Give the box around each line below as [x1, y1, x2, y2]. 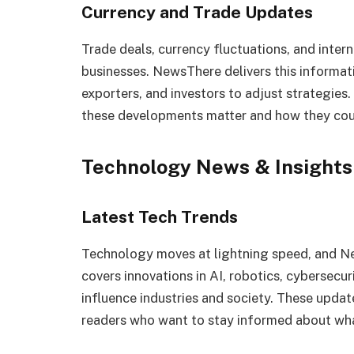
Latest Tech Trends [81, 207, 238, 228]
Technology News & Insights [81, 155, 352, 179]
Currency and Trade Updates [81, 2, 313, 22]
